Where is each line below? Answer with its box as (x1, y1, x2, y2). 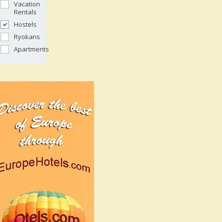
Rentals (14, 7, 37, 17)
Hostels (14, 20, 37, 29)
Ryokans (14, 32, 40, 42)
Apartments (14, 45, 49, 54)
